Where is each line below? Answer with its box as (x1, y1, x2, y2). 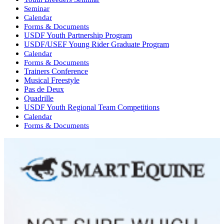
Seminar (24, 4, 49, 13)
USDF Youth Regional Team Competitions (24, 103, 159, 112)
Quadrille (24, 94, 53, 103)
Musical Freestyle (24, 76, 79, 85)
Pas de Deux (24, 85, 64, 94)
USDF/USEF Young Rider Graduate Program (24, 40, 169, 49)
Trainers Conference (24, 67, 88, 76)
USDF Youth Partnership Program (24, 31, 132, 40)
